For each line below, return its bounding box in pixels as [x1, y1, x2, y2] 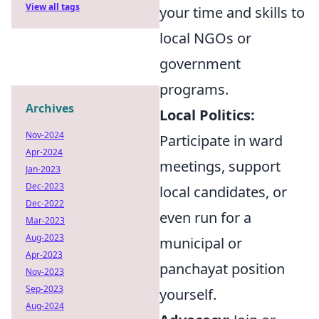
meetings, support [159, 157, 281, 176]
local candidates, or [159, 182, 287, 202]
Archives [26, 100, 74, 116]
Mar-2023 [26, 214, 65, 226]
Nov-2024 [26, 129, 64, 141]
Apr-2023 [26, 249, 63, 261]
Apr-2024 [26, 146, 63, 158]
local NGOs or [159, 28, 251, 48]
